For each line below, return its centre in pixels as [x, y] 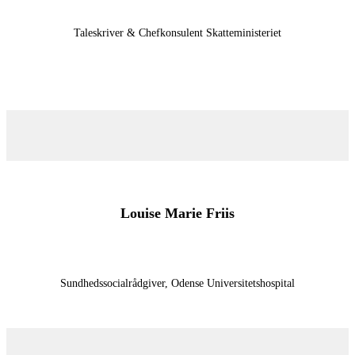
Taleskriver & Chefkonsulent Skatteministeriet [177, 32]
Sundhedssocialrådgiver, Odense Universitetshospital [177, 283]
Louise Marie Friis [177, 213]
